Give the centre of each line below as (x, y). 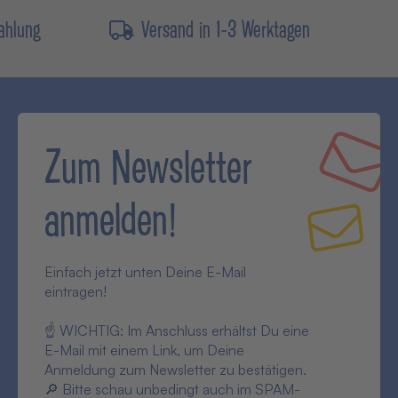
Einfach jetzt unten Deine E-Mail (145, 272)
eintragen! (76, 291)
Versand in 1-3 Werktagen (225, 29)
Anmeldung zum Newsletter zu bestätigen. (175, 370)
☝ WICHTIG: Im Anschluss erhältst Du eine (177, 330)
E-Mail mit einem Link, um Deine (144, 350)
